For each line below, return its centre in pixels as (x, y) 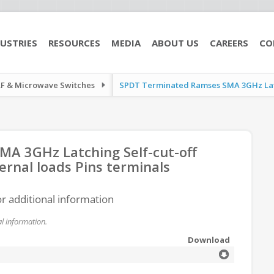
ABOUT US (175, 43)
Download (209, 240)
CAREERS (229, 43)
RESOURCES (74, 43)
